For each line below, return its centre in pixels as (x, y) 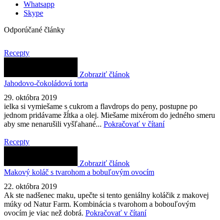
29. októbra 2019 (30, 97)
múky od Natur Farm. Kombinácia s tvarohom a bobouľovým (100, 204)
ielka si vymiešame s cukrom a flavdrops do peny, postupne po (101, 106)
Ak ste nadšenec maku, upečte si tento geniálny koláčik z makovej (106, 195)
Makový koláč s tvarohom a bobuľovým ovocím (79, 172)
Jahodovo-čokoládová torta (46, 83)
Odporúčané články (34, 29)
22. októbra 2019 (30, 187)
